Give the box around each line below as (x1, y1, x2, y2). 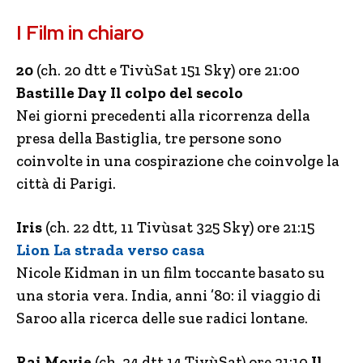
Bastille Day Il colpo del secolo (16, 83, 243, 102)
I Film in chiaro (16, 19, 144, 46)
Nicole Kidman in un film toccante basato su (16, 263, 325, 282)
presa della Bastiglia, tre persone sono (16, 129, 281, 147)
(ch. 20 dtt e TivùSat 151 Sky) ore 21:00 (33, 61, 300, 79)
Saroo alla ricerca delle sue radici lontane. (16, 309, 308, 327)
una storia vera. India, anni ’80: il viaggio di (16, 286, 321, 305)
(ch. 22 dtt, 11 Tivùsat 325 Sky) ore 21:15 (42, 218, 314, 237)
